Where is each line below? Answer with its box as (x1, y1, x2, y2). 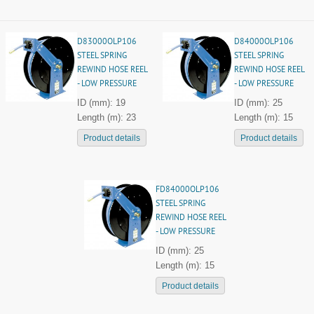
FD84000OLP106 (155, 185, 219, 196)
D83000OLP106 (76, 37, 137, 48)
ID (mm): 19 (76, 97, 125, 108)
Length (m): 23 (76, 112, 136, 123)
